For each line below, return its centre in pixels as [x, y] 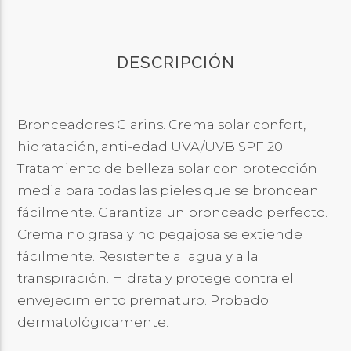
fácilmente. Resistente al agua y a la [138, 257]
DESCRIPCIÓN [175, 63]
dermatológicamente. [93, 322]
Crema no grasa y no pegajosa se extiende [160, 235]
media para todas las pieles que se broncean [168, 191]
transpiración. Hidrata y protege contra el [156, 279]
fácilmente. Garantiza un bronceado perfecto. [173, 213]
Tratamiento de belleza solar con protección [168, 169]
